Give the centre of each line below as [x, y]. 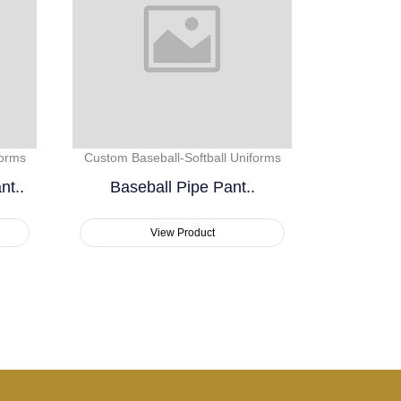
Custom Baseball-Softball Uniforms [182, 158]
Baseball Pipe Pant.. [182, 188]
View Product [182, 233]
